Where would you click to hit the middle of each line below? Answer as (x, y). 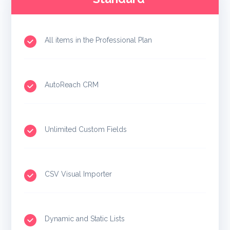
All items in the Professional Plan (99, 40)
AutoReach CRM (72, 84)
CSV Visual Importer (79, 174)
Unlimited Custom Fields (86, 129)
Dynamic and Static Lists (85, 218)
